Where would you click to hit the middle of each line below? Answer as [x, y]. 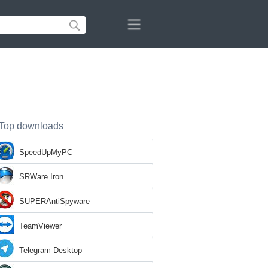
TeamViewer [40, 226]
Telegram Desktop [51, 250]
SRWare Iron [41, 177]
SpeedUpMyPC [46, 152]
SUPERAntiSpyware [54, 201]
